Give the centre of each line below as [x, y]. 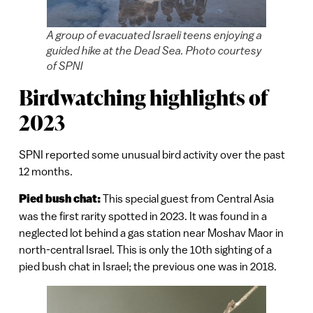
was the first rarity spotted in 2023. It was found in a [143, 216]
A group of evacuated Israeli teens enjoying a [154, 35]
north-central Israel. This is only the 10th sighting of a [145, 249]
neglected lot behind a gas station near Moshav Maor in [151, 232]
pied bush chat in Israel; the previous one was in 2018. [147, 266]
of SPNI [65, 66]
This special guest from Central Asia [188, 198]
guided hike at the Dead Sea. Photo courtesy [154, 51]
